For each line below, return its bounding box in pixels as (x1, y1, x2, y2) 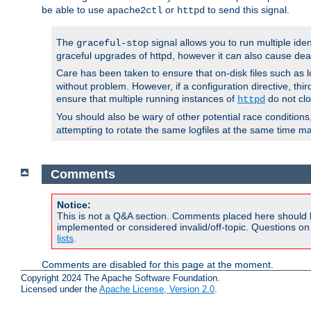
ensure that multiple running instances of (56, 93, 237, 105)
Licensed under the (21, 284, 99, 294)
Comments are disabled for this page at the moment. (42, 259, 274, 271)
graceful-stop (76, 37, 149, 49)
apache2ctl (107, 5, 162, 17)
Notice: (57, 199, 91, 211)
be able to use (42, 4, 107, 16)
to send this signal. (205, 4, 289, 16)
